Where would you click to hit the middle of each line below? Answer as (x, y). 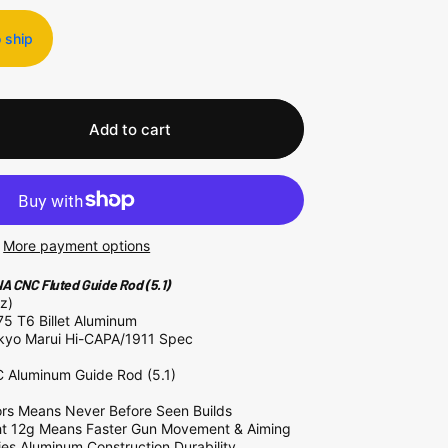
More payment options (77, 245)
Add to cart (129, 129)
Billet (57, 320)
